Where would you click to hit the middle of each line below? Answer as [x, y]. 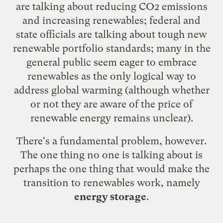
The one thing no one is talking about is [111, 155]
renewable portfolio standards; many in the [111, 48]
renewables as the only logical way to [111, 76]
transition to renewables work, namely [111, 182]
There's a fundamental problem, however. [111, 141]
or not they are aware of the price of [111, 104]
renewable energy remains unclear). [111, 118]
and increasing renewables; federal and [111, 20]
